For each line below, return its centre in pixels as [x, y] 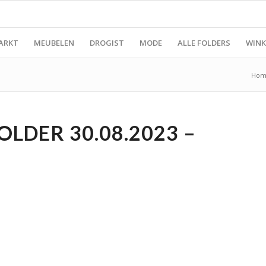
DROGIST [107, 43]
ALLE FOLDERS [204, 43]
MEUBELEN [54, 43]
